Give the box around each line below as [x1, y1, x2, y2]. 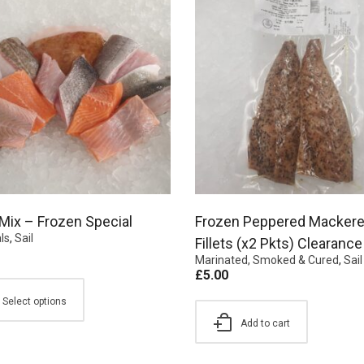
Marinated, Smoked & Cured [195, 253, 339, 267]
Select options [2, 296, 67, 308]
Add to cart [240, 318, 290, 330]
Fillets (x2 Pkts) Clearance [195, 235, 362, 253]
